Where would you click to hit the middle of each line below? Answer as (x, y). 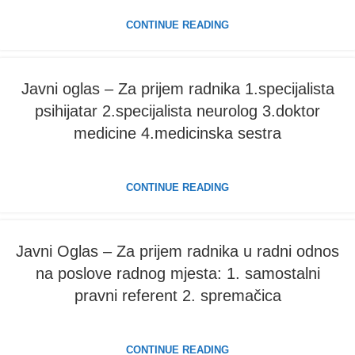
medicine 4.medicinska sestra (177, 133)
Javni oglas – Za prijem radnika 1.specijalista (177, 89)
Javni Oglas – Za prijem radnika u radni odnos (177, 251)
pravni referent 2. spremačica (177, 296)
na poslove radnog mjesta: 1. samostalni (177, 273)
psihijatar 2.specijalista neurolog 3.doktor (177, 111)
